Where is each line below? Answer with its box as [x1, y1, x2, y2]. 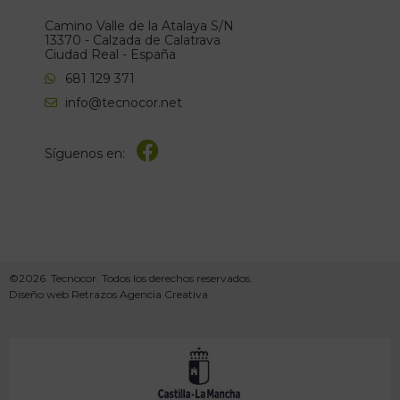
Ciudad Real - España [45, 46, 176, 63]
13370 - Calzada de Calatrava [45, 32, 221, 49]
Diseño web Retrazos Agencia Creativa [9, 287, 208, 302]
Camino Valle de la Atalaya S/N [45, 18, 234, 35]
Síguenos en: [45, 145, 125, 162]
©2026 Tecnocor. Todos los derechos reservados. [9, 271, 253, 286]
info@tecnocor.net [64, 95, 182, 112]
